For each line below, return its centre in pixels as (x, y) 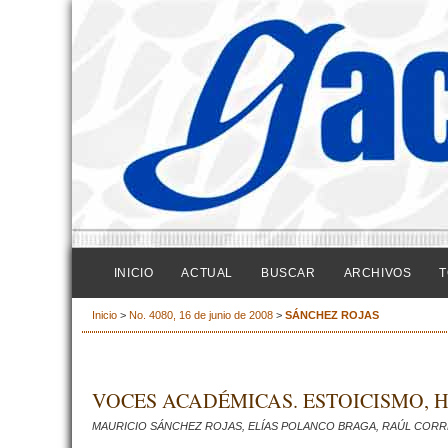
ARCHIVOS (377, 273)
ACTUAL (207, 273)
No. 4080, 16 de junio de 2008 (201, 315)
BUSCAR (288, 273)
